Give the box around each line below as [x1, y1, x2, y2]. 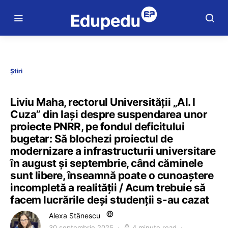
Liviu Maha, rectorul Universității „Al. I [10, 96, 195, 108]
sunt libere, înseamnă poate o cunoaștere [10, 169, 214, 182]
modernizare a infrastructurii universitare [10, 145, 216, 157]
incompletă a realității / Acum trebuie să [10, 181, 206, 194]
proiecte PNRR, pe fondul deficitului [10, 120, 185, 133]
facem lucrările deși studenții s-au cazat [10, 193, 209, 206]
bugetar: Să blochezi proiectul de [10, 132, 173, 145]
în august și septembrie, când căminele [10, 157, 203, 169]
